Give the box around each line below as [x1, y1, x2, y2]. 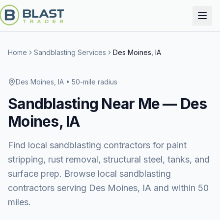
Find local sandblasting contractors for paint [8, 140, 187, 150]
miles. [8, 197, 31, 207]
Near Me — [98, 95, 180, 112]
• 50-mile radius [64, 78, 117, 86]
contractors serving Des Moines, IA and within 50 [8, 183, 209, 193]
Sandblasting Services [34, 48, 106, 56]
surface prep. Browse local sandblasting [8, 168, 171, 179]
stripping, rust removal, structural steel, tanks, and [8, 154, 210, 165]
